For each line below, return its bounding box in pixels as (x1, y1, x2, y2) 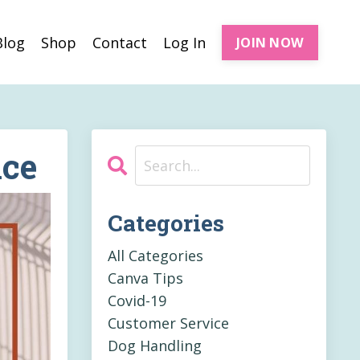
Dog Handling (107, 336, 202, 356)
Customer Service (107, 313, 229, 333)
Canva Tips (107, 268, 183, 288)
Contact (92, 32, 147, 52)
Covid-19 (107, 291, 166, 311)
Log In (163, 32, 206, 52)
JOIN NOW (236, 33, 304, 51)
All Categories (107, 246, 203, 266)
